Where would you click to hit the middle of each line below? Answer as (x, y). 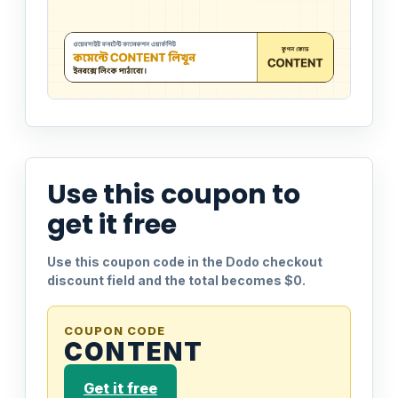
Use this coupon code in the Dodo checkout (185, 261)
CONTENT (134, 351)
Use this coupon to (174, 194)
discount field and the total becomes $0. (176, 280)
